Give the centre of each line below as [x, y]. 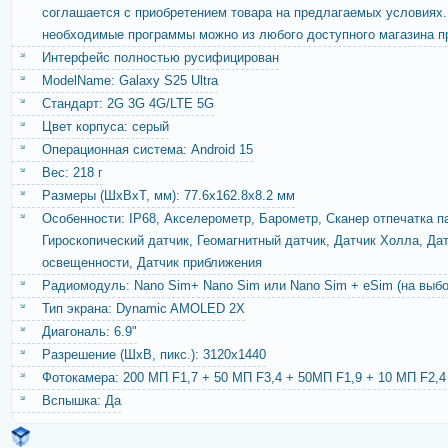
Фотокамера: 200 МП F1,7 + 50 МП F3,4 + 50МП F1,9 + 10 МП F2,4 [244, 377]
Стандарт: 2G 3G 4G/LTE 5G [128, 103]
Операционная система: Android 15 [147, 149]
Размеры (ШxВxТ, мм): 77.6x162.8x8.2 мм [168, 195]
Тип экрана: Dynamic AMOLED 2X [143, 308]
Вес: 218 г [72, 172]
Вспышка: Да [81, 400]
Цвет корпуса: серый [105, 126]
